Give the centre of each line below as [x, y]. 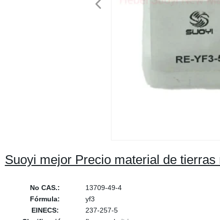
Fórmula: [45, 199]
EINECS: [45, 210]
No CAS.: [45, 188]
